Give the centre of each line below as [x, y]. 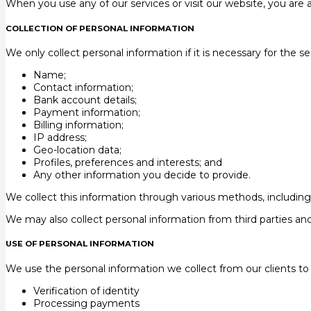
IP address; [60, 137]
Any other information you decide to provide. [142, 175]
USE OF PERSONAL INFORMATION [80, 244]
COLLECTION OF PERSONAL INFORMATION [100, 28]
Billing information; [78, 125]
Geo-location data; [77, 150]
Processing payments [86, 303]
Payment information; [87, 112]
